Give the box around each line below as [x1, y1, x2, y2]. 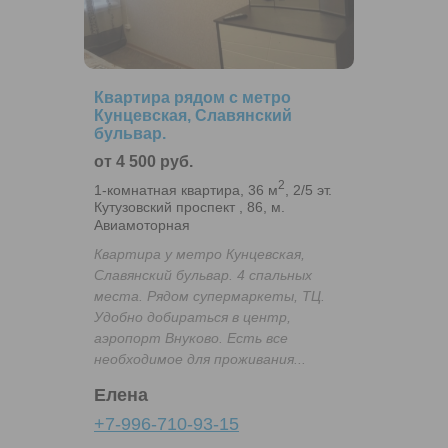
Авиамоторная [94, 217, 190, 234]
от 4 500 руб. [94, 152, 193, 170]
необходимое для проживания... [94, 351, 306, 368]
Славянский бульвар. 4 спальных [94, 267, 312, 284]
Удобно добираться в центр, [94, 309, 291, 326]
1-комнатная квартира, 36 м [94, 181, 278, 198]
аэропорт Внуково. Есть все [94, 330, 288, 347]
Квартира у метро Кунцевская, [94, 246, 305, 263]
